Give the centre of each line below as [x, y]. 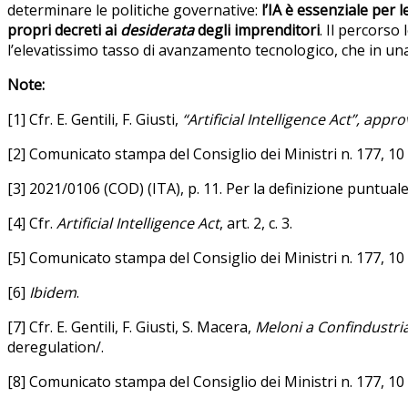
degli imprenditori [257, 30]
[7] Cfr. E [36, 326]
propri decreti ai [64, 30]
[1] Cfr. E [36, 119]
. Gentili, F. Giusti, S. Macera [156, 326]
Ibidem [53, 292]
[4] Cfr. [32, 223]
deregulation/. [56, 347]
